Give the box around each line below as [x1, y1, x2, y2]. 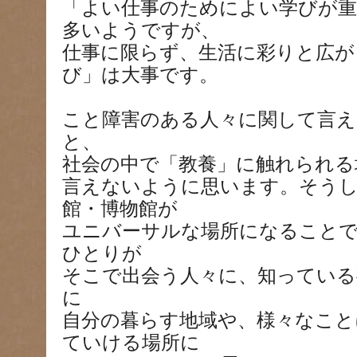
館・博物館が [62, 198, 178, 219]
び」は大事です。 [62, 65, 218, 85]
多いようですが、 [62, 20, 220, 41]
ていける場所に [62, 332, 200, 353]
